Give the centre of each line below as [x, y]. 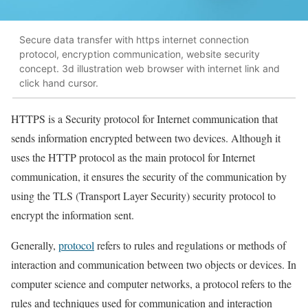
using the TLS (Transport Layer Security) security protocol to [143, 195]
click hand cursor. [59, 83]
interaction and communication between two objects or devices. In [154, 264]
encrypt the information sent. [73, 214]
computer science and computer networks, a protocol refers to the [151, 283]
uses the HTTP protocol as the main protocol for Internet [133, 157]
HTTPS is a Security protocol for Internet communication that [144, 118]
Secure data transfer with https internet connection [134, 40]
